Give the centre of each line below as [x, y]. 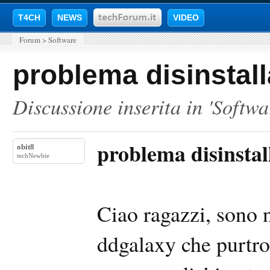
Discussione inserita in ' [112, 106]
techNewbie [33, 155]
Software [62, 40]
